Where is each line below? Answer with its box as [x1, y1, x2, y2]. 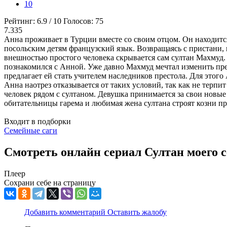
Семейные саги [4, 126, 57, 135]
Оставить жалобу [107, 208, 167, 217]
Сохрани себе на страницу [4, 178, 96, 187]
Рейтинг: [4, 17, 37, 26]
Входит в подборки [4, 117, 71, 126]
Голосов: [63, 17, 95, 26]
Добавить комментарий [24, 208, 107, 217]
